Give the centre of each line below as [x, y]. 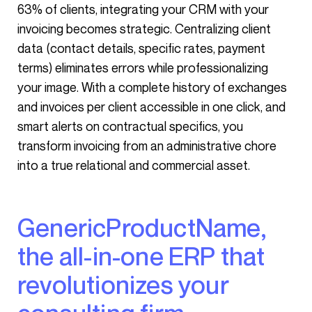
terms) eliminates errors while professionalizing [143, 68]
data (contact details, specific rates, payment [141, 48]
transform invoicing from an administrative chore [147, 146]
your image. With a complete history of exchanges [152, 87]
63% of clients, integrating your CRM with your [143, 9]
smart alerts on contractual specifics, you [130, 126]
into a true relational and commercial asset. [134, 165]
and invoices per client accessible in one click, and [151, 107]
